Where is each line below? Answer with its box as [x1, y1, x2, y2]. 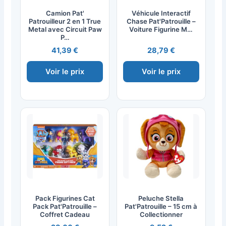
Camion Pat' [45, 9, 84, 17]
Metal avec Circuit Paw [28, 25, 102, 33]
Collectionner [139, 210, 183, 219]
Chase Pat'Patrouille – [126, 17, 196, 25]
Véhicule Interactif [131, 9, 191, 17]
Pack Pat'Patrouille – [33, 202, 97, 211]
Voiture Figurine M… [129, 25, 193, 33]
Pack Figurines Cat [35, 194, 95, 203]
